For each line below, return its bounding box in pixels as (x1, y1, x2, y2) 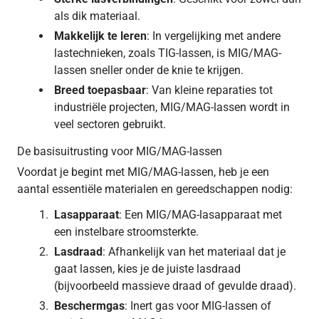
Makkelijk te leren (54, 28, 147, 43)
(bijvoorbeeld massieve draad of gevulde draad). (54, 278, 296, 293)
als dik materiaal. (54, 9, 140, 23)
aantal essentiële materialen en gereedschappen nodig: (17, 182, 293, 196)
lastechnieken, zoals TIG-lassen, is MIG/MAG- (54, 46, 281, 60)
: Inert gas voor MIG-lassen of (125, 298, 271, 313)
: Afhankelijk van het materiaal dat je (103, 244, 286, 258)
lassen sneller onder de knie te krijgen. (54, 63, 244, 77)
